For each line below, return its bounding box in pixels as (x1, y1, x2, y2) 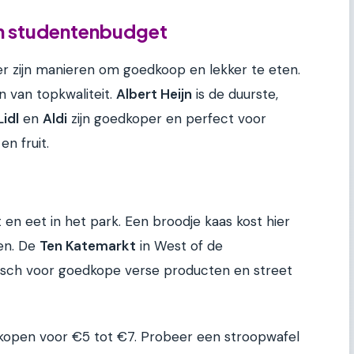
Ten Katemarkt (40, 236, 136, 254)
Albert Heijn (116, 85, 192, 104)
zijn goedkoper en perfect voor (67, 110, 266, 128)
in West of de (136, 236, 223, 254)
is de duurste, (192, 85, 278, 104)
